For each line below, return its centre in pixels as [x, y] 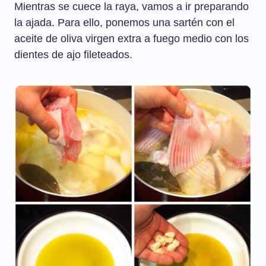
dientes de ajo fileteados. [73, 55]
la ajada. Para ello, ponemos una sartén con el [124, 23]
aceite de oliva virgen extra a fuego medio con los [132, 39]
